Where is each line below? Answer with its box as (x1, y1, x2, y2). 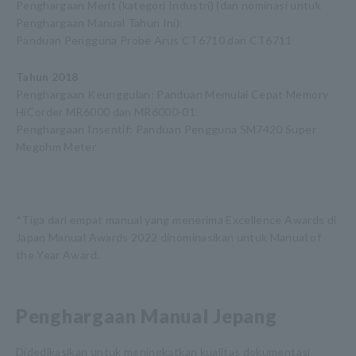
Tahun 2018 (16, 70, 79, 83)
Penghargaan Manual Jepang (16, 304, 277, 327)
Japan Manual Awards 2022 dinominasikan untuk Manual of (16, 230, 321, 244)
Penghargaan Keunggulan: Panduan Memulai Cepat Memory (16, 87, 329, 101)
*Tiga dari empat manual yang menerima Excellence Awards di (16, 213, 337, 226)
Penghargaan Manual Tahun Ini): (16, 16, 184, 29)
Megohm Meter (16, 140, 97, 153)
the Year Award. (16, 248, 100, 261)
